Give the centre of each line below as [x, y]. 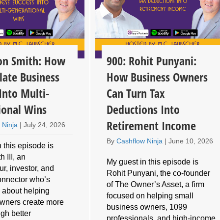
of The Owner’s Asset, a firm [156, 184]
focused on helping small [150, 195]
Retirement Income [151, 125]
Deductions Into [143, 109]
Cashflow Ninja [140, 141]
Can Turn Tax [136, 93]
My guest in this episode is [153, 162]
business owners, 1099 [147, 207]
